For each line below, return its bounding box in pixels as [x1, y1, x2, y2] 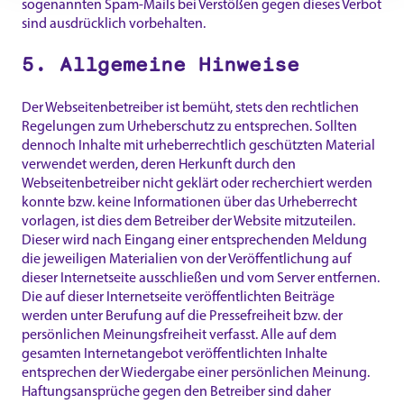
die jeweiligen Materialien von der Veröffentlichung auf [22, 249, 352, 267]
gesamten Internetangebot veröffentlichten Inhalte [22, 344, 327, 362]
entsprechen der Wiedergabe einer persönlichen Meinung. [22, 363, 370, 381]
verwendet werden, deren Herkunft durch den [22, 154, 296, 172]
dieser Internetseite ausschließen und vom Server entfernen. [22, 268, 380, 286]
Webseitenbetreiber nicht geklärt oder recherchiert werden [22, 173, 372, 191]
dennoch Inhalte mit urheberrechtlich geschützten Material [22, 135, 375, 153]
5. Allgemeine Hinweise [22, 50, 299, 78]
